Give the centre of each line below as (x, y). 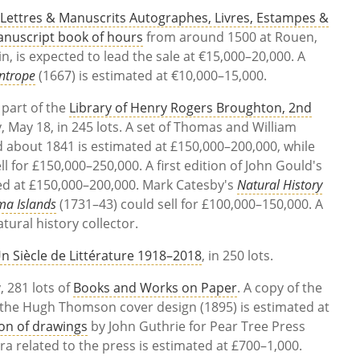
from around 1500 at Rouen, (231, 37)
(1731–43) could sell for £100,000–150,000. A (190, 204)
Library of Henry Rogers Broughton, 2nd (191, 107)
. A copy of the (280, 287)
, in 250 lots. (238, 255)
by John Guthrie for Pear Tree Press (197, 326)
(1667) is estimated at (105, 75)
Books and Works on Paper (155, 287)
